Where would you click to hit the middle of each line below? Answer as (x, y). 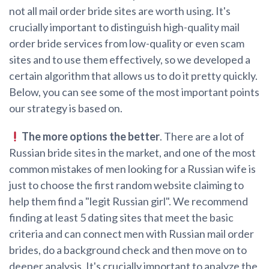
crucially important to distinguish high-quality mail (124, 27)
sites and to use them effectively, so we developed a (130, 60)
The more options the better (90, 137)
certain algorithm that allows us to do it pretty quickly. (133, 76)
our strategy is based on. (66, 108)
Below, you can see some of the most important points (134, 92)
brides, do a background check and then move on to (128, 250)
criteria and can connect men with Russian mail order (131, 234)
